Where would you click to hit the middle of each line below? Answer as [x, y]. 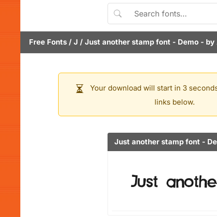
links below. [174, 102]
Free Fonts [48, 42]
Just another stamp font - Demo [142, 42]
